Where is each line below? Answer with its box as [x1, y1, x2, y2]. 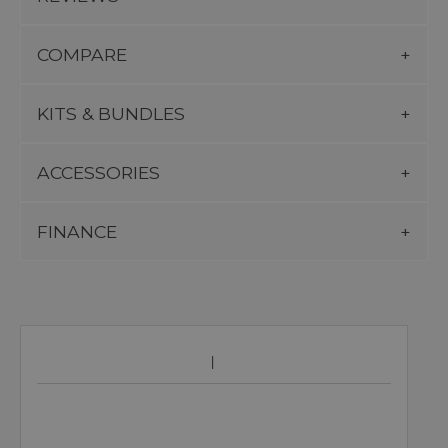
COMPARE [37, 43, 127, 65]
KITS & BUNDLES [37, 102, 185, 124]
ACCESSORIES [37, 161, 160, 183]
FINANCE [37, 220, 117, 242]
